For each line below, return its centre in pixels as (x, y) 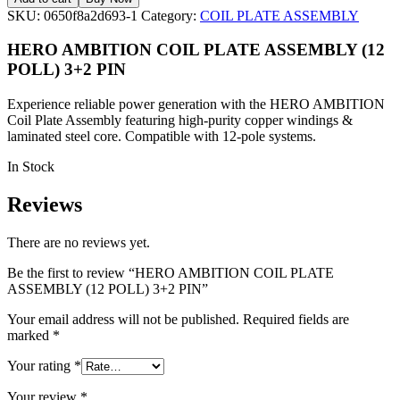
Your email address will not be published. (123, 319)
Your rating (41, 365)
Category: (171, 15)
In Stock (31, 167)
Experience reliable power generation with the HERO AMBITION (196, 104)
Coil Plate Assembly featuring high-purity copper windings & (180, 121)
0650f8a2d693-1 (91, 15)
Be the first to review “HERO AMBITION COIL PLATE (171, 272)
